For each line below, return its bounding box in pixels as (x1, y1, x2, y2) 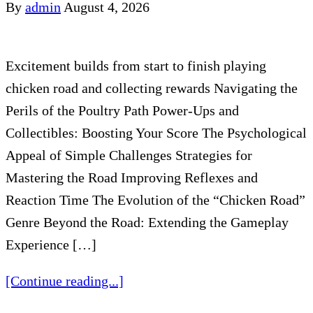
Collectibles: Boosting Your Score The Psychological (6, 124, 307, 140)
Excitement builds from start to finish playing (6, 57, 266, 73)
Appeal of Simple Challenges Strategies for (6, 147, 252, 163)
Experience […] (6, 236, 96, 252)
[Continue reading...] (6, 272, 124, 289)
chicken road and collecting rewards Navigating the (6, 80, 298, 96)
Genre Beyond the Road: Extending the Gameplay (6, 214, 289, 230)
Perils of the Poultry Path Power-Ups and (6, 102, 239, 118)
